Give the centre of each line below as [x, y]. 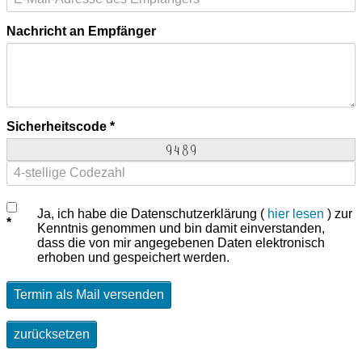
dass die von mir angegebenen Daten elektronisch [181, 242]
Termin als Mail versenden [89, 294]
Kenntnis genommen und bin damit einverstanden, [181, 228]
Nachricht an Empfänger [81, 31]
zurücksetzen [52, 334]
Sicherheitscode [57, 126]
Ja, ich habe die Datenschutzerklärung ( [153, 213]
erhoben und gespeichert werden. [134, 257]
